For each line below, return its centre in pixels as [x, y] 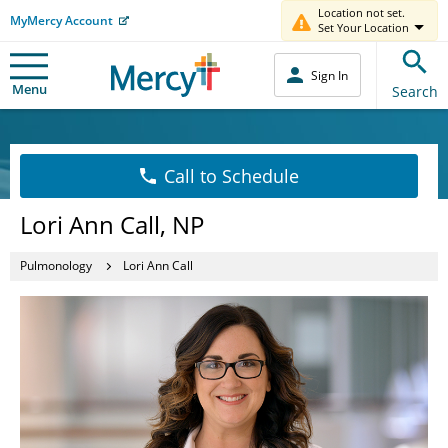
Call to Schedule [231, 175]
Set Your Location [363, 27]
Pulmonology [56, 265]
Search [415, 91]
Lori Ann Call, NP [112, 224]
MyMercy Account [61, 20]
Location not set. [361, 12]
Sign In [329, 75]
